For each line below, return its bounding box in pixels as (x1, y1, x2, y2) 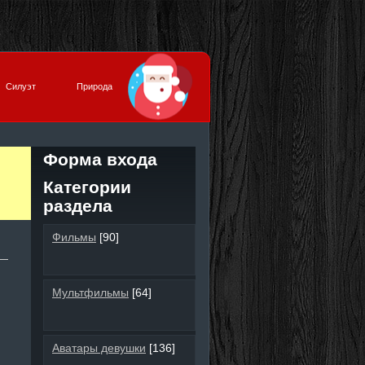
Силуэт (6, 81, 36, 91)
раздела (43, 196, 112, 216)
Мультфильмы (52, 286, 129, 300)
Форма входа (43, 150, 157, 169)
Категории (43, 177, 131, 197)
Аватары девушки (52, 341, 146, 355)
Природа (77, 81, 112, 91)
